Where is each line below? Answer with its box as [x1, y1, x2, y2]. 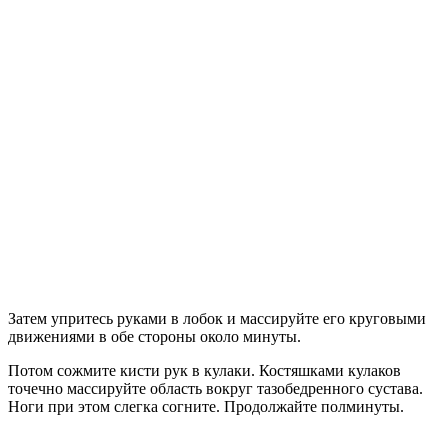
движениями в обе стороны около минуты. [8, 327, 301, 345]
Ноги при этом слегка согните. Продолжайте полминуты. [8, 397, 404, 415]
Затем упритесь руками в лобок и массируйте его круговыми [8, 309, 426, 327]
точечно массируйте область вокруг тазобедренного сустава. [8, 379, 423, 397]
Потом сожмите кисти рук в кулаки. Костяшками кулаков [8, 361, 401, 379]
